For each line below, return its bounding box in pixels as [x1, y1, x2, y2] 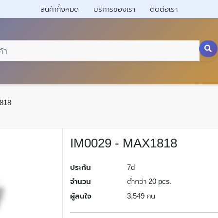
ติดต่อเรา [150, 4, 178, 13]
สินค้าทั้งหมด [40, 4, 79, 13]
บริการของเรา [93, 4, 135, 13]
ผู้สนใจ [70, 191, 91, 200]
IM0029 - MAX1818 [70, 136, 177, 151]
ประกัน [70, 163, 91, 171]
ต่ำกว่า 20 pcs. [127, 177, 172, 186]
